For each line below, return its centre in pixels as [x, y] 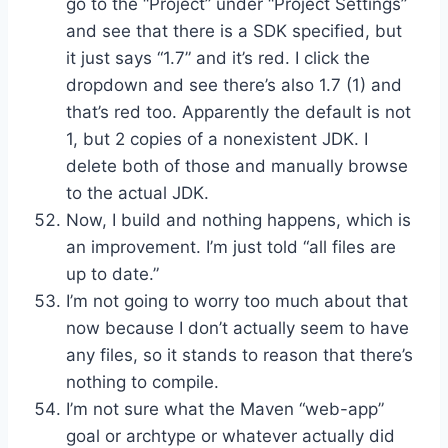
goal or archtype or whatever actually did [230, 435]
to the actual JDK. [137, 192]
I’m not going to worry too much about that [237, 300]
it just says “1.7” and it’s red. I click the [218, 57]
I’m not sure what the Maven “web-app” [225, 408]
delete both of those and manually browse [237, 165]
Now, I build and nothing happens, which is [238, 219]
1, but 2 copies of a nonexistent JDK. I [217, 138]
